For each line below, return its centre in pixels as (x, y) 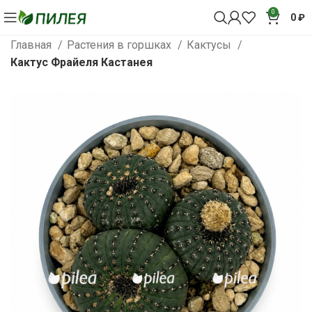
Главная (32, 45)
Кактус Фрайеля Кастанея (81, 62)
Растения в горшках (120, 45)
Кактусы (210, 45)
